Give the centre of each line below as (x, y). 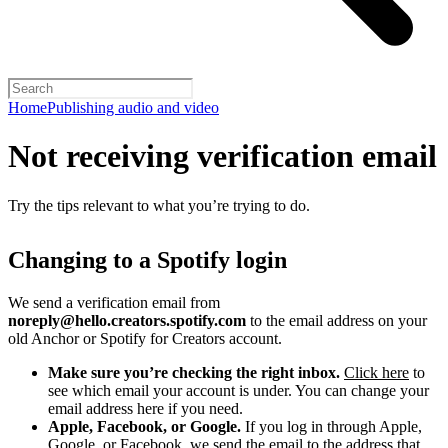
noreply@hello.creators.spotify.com (127, 320)
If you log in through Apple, (331, 426)
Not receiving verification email (222, 156)
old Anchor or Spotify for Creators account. (145, 338)
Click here (376, 372)
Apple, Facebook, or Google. (144, 426)
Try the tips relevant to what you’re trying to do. (159, 205)
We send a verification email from (114, 302)
